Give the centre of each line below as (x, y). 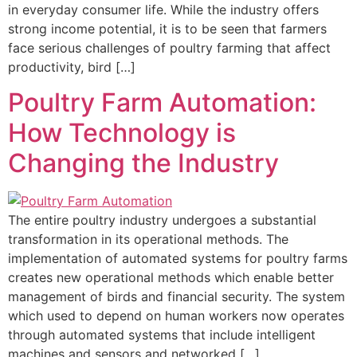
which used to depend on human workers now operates (176, 316)
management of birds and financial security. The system (177, 297)
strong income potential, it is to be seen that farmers (167, 28)
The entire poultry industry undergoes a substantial (162, 220)
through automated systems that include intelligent (162, 335)
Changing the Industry (143, 163)
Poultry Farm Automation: (162, 103)
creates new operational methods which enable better (171, 278)
